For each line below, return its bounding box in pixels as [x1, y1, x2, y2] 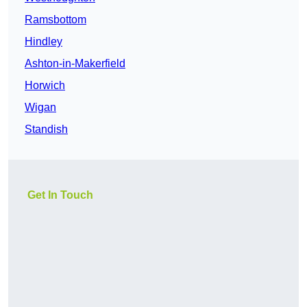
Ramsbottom [25, 14, 86, 26]
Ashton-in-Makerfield [25, 58, 125, 70]
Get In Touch [27, 189, 93, 201]
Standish [25, 123, 68, 136]
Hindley [25, 36, 62, 48]
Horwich [25, 79, 65, 92]
